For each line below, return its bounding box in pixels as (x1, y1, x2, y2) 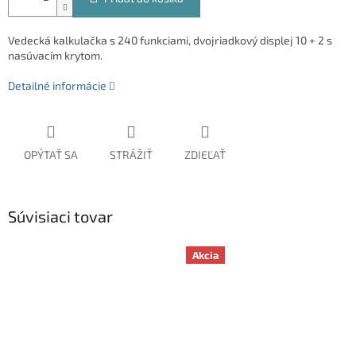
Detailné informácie (8, 79, 106, 93)
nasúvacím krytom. (8, 48, 103, 63)
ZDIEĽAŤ (184, 148, 226, 162)
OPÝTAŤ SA (24, 148, 78, 162)
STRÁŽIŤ (110, 148, 153, 162)
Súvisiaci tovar (8, 207, 113, 226)
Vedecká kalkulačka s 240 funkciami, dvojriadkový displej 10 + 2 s (8, 33, 332, 48)
